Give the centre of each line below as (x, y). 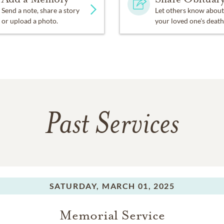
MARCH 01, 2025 (138, 186)
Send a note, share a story (40, 10)
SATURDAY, (74, 186)
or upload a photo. (29, 21)
